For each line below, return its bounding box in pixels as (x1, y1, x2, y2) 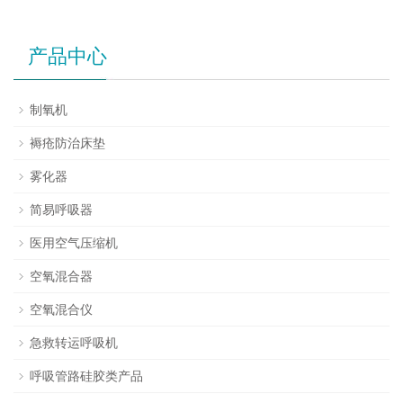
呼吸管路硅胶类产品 (30, 369, 143, 384)
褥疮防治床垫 (30, 136, 105, 151)
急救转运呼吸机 (30, 336, 118, 351)
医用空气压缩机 (30, 236, 118, 251)
